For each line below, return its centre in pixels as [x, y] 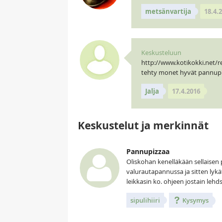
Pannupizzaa [148, 151]
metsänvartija [168, 11]
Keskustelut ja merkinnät [143, 125]
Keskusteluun [161, 53]
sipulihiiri [145, 200]
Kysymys [195, 200]
